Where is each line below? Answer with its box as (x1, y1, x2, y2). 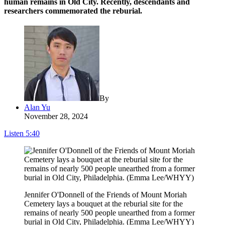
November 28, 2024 (24, 112, 88, 121)
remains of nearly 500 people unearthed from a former (24, 208, 195, 217)
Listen (4, 129, 24, 138)
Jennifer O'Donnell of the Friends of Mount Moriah (24, 190, 187, 199)
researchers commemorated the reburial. (4, 7, 142, 16)
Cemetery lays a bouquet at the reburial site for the (24, 199, 183, 208)
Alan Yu (24, 103, 50, 112)
